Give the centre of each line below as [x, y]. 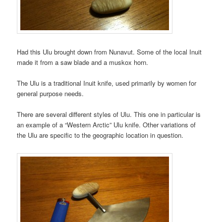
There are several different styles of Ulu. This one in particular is [109, 114]
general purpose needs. [51, 93]
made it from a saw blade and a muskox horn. [83, 62]
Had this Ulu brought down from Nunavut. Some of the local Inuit [110, 52]
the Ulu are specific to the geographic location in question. [100, 135]
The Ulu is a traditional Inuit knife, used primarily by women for [107, 83]
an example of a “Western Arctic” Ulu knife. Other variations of [107, 124]
